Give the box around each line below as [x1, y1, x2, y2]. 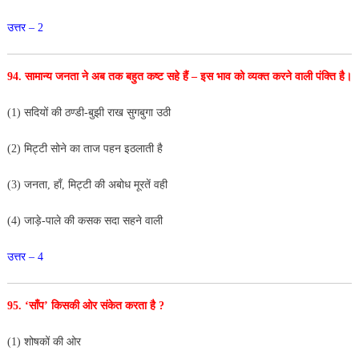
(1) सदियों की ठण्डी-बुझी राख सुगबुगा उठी [6, 106, 171, 119]
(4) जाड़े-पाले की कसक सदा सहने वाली [6, 214, 163, 227]
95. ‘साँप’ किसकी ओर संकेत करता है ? [6, 299, 167, 312]
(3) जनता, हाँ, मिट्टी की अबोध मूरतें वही [6, 178, 171, 191]
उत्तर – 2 [6, 21, 43, 34]
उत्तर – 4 [6, 250, 43, 263]
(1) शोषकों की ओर [6, 335, 81, 348]
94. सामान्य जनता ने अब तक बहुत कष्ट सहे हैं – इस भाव [6, 70, 234, 83]
